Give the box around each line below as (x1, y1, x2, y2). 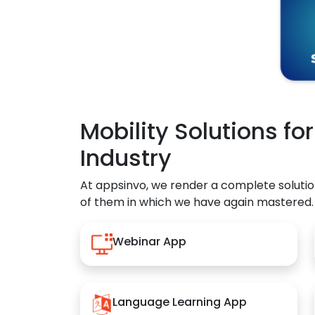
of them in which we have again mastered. (80, 194, 314, 211)
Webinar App (112, 233, 186, 250)
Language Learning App (112, 293, 247, 310)
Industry (80, 142, 172, 174)
